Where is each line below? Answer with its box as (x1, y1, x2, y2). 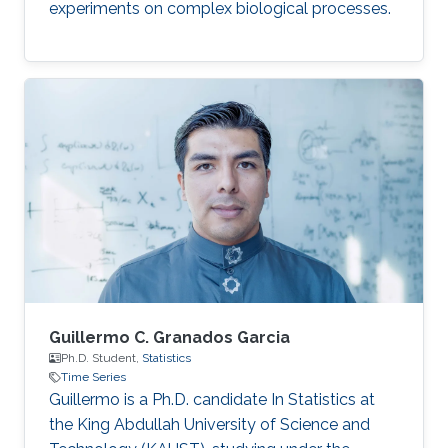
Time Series (61, 370, 126, 384)
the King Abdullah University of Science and (49, 415, 370, 434)
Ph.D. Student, (61, 351, 142, 365)
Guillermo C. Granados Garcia (49, 328, 290, 347)
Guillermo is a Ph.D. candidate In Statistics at (49, 390, 375, 409)
